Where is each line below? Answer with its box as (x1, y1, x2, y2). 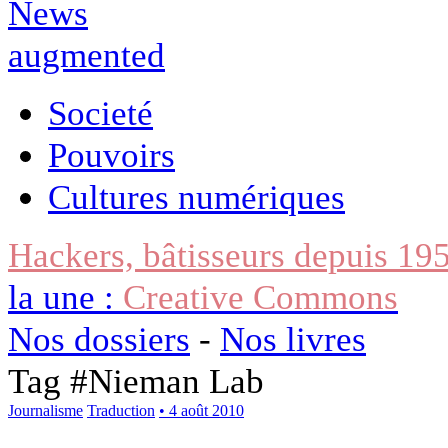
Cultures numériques (48, 176, 345, 217)
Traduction (87, 401, 155, 419)
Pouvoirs (48, 134, 175, 175)
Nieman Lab (88, 360, 264, 401)
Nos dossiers (8, 318, 190, 359)
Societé (48, 92, 153, 133)
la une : (8, 276, 123, 317)
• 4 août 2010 (159, 401, 244, 419)
